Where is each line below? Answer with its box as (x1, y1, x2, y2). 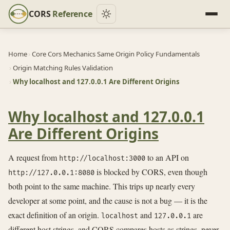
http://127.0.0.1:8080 (8, 168, 94, 177)
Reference (50, 8, 92, 20)
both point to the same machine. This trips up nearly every (8, 180, 195, 191)
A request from (8, 151, 59, 163)
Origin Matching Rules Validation (12, 63, 113, 73)
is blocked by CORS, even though (94, 166, 207, 177)
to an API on (145, 151, 189, 163)
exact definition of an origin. (8, 209, 101, 220)
